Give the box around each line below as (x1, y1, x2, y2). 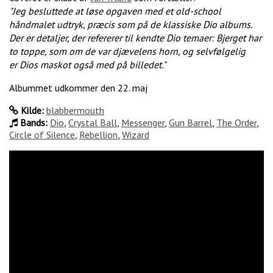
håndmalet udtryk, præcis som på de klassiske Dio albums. (9, 18, 252, 31)
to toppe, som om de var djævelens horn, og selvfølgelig (9, 45, 246, 58)
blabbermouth (46, 104, 104, 117)
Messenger (121, 116, 165, 129)
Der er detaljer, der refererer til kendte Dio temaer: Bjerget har (9, 32, 261, 44)
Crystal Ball (68, 116, 117, 129)
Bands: (18, 116, 48, 129)
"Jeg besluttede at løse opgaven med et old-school (9, 5, 221, 18)
